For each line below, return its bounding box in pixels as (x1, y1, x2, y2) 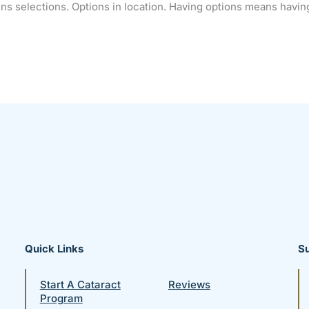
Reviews (168, 277, 210, 291)
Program (39, 291, 83, 305)
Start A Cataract (39, 277, 121, 291)
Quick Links (24, 241, 83, 255)
